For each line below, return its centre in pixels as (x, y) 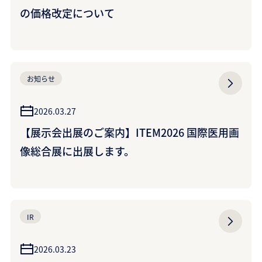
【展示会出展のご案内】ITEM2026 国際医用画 (130, 132)
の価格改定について (67, 13)
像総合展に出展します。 (77, 151)
